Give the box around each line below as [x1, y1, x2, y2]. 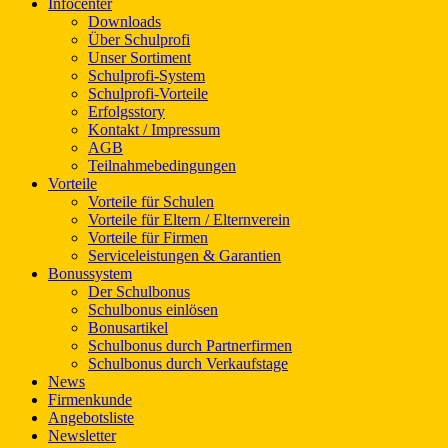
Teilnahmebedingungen [88, 156, 236, 174]
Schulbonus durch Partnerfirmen [88, 336, 292, 354]
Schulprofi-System [88, 66, 205, 84]
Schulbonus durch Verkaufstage [88, 354, 288, 372]
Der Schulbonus [88, 282, 190, 300]
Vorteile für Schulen [88, 192, 214, 210]
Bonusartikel [88, 318, 168, 336]
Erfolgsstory [88, 102, 165, 120]
